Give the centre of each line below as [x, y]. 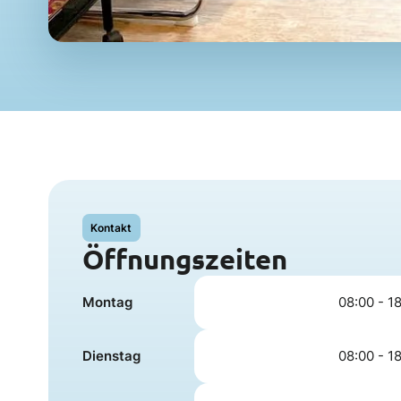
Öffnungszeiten [185, 258]
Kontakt [111, 227]
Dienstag [112, 356]
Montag [108, 303]
